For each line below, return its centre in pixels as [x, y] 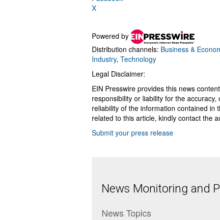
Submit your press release [133, 133]
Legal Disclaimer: [119, 74]
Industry [104, 59]
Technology [138, 59]
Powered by [111, 36]
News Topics [126, 213]
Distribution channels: [126, 49]
